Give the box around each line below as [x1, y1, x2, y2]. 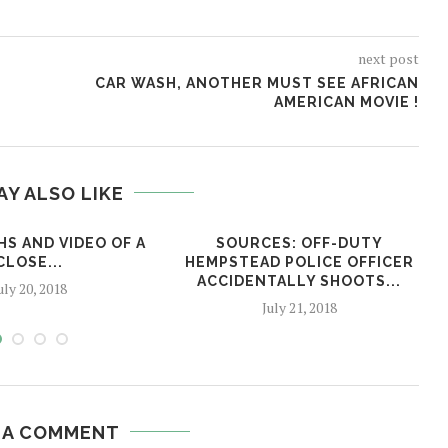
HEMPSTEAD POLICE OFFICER [184, 253, 414, 270]
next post [357, 48, 419, 68]
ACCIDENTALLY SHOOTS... [197, 272, 401, 289]
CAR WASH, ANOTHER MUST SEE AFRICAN [94, 74, 419, 91]
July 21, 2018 [261, 297, 337, 317]
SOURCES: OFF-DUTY [215, 234, 383, 251]
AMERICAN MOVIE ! [273, 93, 419, 110]
